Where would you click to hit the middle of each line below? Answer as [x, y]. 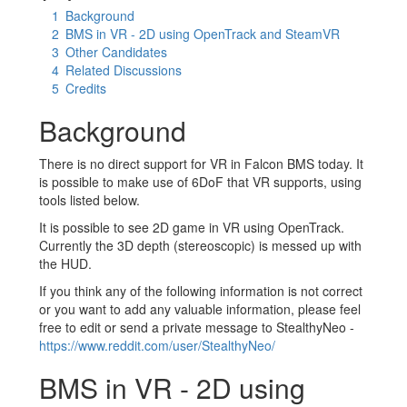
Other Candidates [117, 51]
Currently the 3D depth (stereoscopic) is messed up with [200, 245]
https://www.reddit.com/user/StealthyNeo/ [157, 345]
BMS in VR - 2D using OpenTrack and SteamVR [203, 33]
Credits [86, 88]
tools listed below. [89, 199]
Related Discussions [124, 69]
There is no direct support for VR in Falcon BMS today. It [201, 163]
